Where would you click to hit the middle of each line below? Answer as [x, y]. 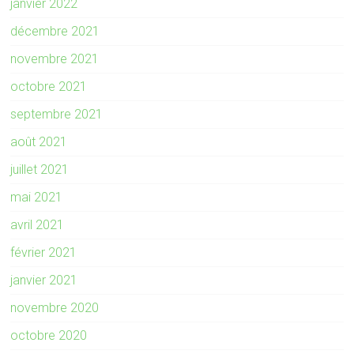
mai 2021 [37, 197]
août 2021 [39, 142]
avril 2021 [38, 225]
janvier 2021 [44, 280]
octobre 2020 [49, 335]
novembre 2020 [55, 308]
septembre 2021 [57, 114]
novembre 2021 [55, 59]
